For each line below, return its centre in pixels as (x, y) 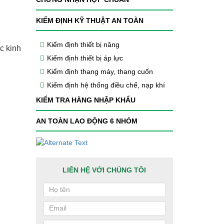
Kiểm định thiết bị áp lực (85, 58)
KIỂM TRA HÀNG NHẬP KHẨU (85, 100)
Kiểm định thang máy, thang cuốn (100, 72)
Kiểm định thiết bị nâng (83, 45)
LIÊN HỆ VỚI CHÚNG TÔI (104, 170)
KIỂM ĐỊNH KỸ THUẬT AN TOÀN (89, 20)
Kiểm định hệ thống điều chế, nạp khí (106, 85)
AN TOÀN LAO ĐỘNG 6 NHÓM (86, 121)
